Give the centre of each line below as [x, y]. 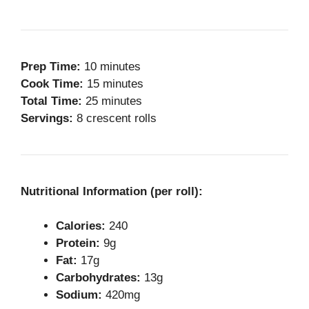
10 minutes [111, 66]
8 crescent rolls [115, 118]
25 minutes [112, 101]
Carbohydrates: [98, 278]
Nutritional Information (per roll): [112, 191]
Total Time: [51, 101]
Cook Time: [52, 83]
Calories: [81, 226]
